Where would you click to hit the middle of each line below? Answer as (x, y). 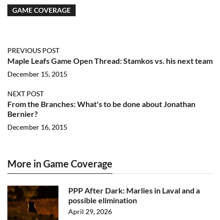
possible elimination (103, 200)
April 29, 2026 (90, 211)
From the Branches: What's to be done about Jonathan (101, 104)
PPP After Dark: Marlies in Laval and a (134, 190)
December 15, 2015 (37, 74)
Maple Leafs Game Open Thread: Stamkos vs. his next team (110, 61)
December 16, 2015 (37, 127)
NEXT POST (26, 94)
